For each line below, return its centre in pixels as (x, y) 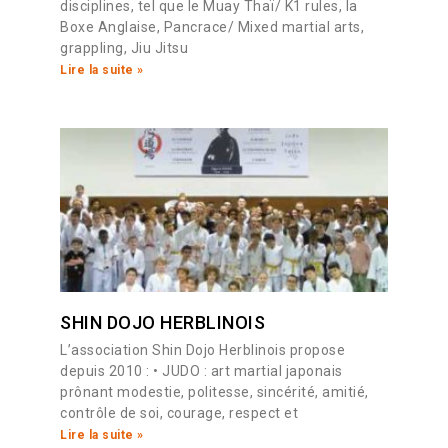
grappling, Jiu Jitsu (124, 48)
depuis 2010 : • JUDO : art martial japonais (201, 371)
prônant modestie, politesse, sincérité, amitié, (214, 392)
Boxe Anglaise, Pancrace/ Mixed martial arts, (212, 27)
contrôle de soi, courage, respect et (179, 413)
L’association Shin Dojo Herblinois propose (202, 350)
